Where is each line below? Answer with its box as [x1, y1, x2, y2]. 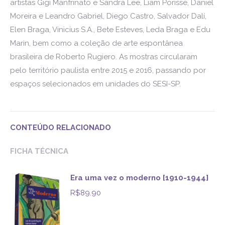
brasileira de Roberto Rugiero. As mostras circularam [10, 52, 197, 62]
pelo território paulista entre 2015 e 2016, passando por [10, 66, 206, 75]
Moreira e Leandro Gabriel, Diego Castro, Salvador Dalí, [10, 12, 206, 21]
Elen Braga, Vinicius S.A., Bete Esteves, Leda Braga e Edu [10, 25, 210, 35]
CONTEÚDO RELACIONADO [10, 123, 111, 133]
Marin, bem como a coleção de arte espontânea [10, 39, 183, 48]
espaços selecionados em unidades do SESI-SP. [10, 79, 181, 89]
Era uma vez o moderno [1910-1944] [70, 173, 208, 183]
